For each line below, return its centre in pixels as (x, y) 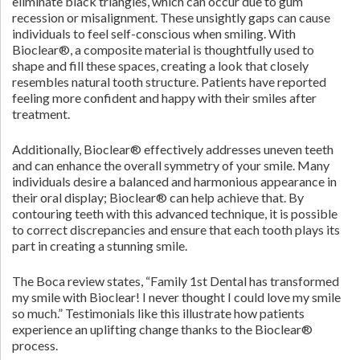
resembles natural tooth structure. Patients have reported (169, 82)
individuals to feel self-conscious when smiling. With (154, 33)
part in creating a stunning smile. (100, 245)
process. (35, 345)
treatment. (41, 114)
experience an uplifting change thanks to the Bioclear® (162, 329)
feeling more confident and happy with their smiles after (164, 98)
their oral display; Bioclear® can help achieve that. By (158, 197)
